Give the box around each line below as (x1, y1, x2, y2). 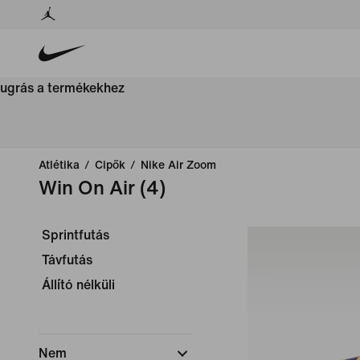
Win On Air (39, 178, 135, 198)
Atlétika (39, 159, 80, 171)
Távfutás (42, 253, 92, 267)
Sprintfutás (42, 228, 109, 242)
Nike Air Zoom (141, 159, 216, 171)
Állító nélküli (42, 278, 115, 292)
